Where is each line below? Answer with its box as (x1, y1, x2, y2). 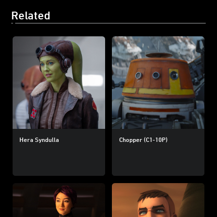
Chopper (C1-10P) (119, 135, 168, 143)
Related (11, 8, 50, 21)
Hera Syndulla (19, 135, 59, 143)
